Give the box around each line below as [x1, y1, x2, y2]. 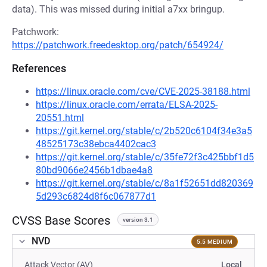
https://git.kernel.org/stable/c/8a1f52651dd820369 [36, 178, 253, 189]
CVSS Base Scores [12, 213, 110, 228]
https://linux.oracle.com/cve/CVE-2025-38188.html [36, 86, 250, 97]
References [12, 62, 66, 74]
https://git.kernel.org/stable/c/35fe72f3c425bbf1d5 [36, 151, 254, 163]
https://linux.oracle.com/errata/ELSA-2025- [36, 99, 218, 110]
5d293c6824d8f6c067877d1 [36, 191, 156, 202]
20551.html [36, 112, 84, 123]
